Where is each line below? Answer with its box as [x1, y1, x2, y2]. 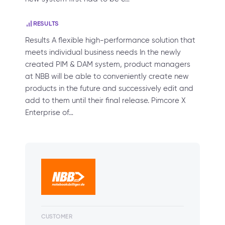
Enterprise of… [25, 108, 73, 117]
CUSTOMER [41, 213, 73, 220]
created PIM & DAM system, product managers [25, 60, 190, 69]
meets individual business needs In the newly [25, 48, 181, 57]
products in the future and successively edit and [25, 84, 193, 93]
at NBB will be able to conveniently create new [25, 72, 189, 81]
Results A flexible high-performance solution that [25, 36, 195, 45]
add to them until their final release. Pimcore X [25, 96, 186, 105]
